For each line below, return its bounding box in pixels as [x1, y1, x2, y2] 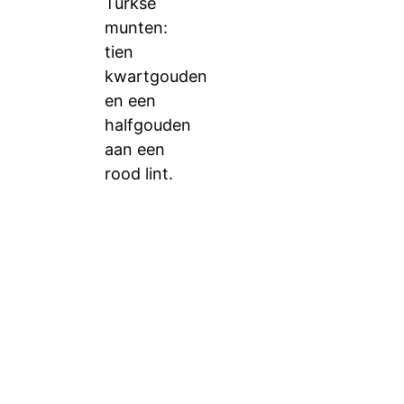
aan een [105, 140, 165, 159]
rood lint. [105, 164, 173, 183]
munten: [105, 18, 168, 37]
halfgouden [105, 115, 191, 134]
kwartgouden [105, 67, 207, 86]
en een [105, 91, 156, 110]
